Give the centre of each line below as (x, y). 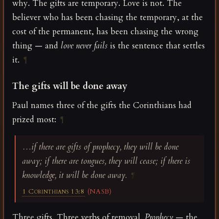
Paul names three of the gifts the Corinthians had (102, 106)
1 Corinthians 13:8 (53, 192)
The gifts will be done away (70, 87)
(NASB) (98, 192)
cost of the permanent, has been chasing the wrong (105, 32)
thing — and (36, 46)
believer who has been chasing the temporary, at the (108, 18)
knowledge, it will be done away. (74, 175)
